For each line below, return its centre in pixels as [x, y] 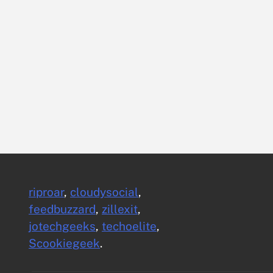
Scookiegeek [64, 243]
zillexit [120, 209]
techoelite [129, 226]
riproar [46, 192]
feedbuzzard [62, 209]
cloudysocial [104, 192]
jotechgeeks [62, 226]
